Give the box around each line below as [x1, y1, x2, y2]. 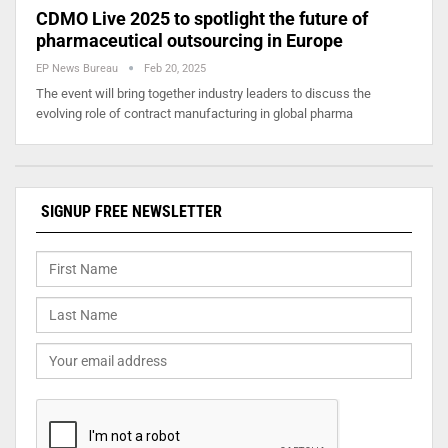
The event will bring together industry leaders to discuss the [36, 85, 371, 101]
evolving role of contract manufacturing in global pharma [36, 105, 353, 121]
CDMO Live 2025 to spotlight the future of [36, 7, 368, 29]
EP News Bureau [36, 61, 121, 75]
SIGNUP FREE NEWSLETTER [41, 201, 222, 221]
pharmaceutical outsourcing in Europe [36, 29, 343, 51]
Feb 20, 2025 [144, 61, 206, 75]
